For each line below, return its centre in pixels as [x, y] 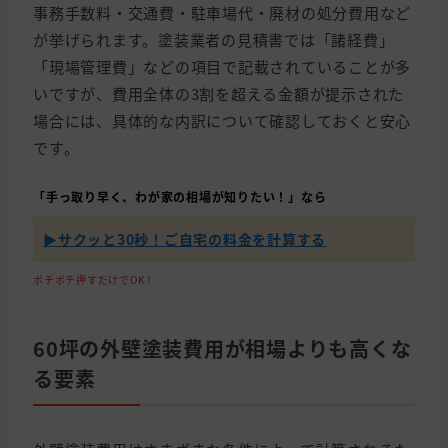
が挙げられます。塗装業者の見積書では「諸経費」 [214, 40]
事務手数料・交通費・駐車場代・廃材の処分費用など [222, 13]
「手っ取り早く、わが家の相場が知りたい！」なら [180, 197]
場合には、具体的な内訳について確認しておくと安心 [222, 121]
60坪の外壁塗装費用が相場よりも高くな [222, 349]
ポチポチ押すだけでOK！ [94, 280]
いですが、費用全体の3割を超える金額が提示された [218, 94]
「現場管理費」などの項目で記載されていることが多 [222, 67]
